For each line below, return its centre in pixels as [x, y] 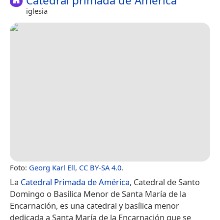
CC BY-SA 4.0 [100, 168]
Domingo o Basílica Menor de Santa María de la [98, 194]
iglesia [37, 11]
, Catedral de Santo [165, 182]
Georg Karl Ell [52, 168]
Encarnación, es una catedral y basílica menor [95, 206]
